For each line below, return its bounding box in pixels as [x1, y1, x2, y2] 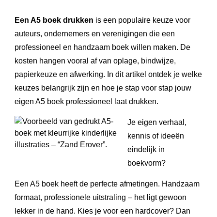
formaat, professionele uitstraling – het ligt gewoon [15, 193, 186, 201]
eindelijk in [127, 145, 165, 154]
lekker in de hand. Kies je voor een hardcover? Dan [15, 207, 190, 215]
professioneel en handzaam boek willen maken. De [15, 43, 190, 51]
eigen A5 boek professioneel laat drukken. [15, 97, 158, 106]
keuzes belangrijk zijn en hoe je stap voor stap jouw [15, 84, 191, 92]
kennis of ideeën [127, 132, 184, 140]
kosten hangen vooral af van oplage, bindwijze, [15, 57, 176, 65]
